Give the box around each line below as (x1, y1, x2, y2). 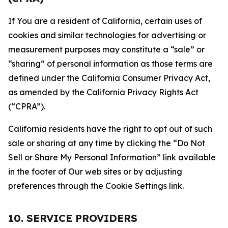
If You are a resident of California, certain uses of (8, 16, 202, 26)
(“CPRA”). (8, 101, 45, 111)
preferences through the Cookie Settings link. (8, 181, 184, 191)
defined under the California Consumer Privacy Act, (8, 73, 210, 83)
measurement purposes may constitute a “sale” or (8, 44, 205, 54)
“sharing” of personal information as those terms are (8, 59, 213, 69)
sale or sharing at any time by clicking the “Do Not (8, 138, 205, 148)
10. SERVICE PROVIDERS (8, 212, 137, 224)
